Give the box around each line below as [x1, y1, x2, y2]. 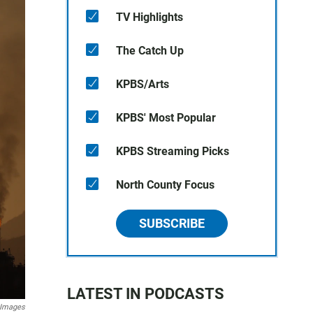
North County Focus [116, 178, 214, 191]
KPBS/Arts [116, 78, 169, 91]
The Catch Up [116, 44, 184, 57]
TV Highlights [116, 10, 183, 24]
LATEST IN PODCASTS [67, 285, 224, 303]
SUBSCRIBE [139, 216, 205, 231]
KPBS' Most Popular [116, 111, 216, 124]
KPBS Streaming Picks [116, 145, 229, 158]
